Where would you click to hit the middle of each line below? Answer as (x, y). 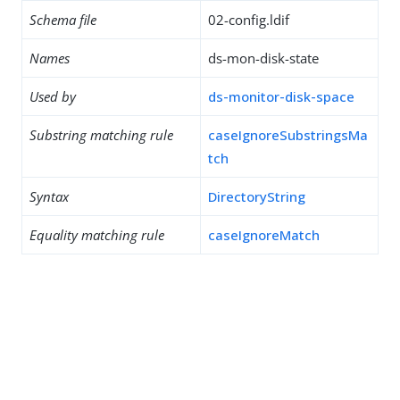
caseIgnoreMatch (264, 235)
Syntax (49, 196)
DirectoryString (257, 196)
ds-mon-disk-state (263, 58)
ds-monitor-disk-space (281, 96)
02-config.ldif (249, 20)
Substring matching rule (101, 135)
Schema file (63, 20)
